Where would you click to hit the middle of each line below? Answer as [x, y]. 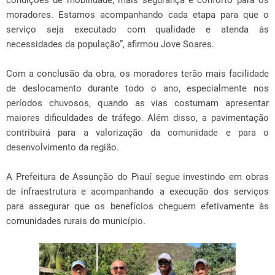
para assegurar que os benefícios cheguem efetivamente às [137, 206]
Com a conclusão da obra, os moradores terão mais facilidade [137, 74]
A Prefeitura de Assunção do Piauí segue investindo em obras [137, 177]
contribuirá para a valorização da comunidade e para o [137, 133]
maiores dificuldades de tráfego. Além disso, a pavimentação [137, 118]
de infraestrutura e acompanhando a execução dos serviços [137, 192]
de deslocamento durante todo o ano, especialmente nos [137, 88]
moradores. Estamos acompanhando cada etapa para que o [137, 15]
